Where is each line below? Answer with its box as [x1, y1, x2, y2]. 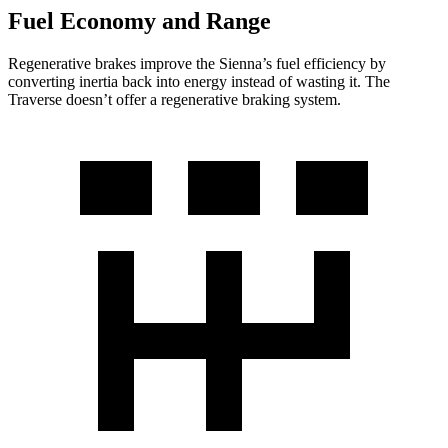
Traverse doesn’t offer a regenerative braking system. [8, 91, 341, 109]
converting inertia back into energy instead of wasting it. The [8, 73, 390, 91]
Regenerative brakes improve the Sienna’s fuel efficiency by [8, 55, 386, 73]
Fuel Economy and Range [8, 8, 271, 35]
